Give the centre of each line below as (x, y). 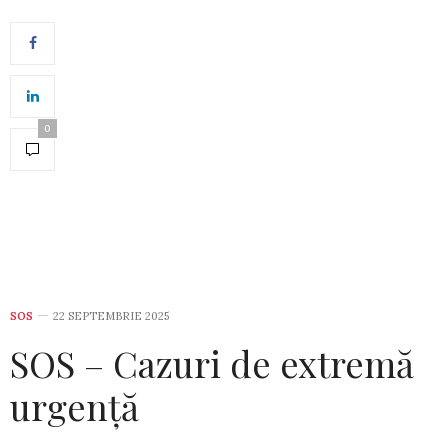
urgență (74, 405)
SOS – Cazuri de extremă (212, 362)
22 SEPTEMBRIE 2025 (111, 315)
